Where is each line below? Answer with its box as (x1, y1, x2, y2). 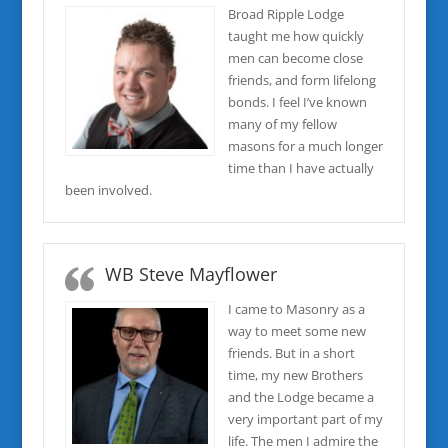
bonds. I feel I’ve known (227, 93, 367, 111)
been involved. (64, 181, 152, 199)
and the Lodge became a (227, 388, 374, 406)
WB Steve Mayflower (104, 262, 277, 286)
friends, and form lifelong (227, 71, 376, 89)
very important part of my (227, 410, 383, 428)
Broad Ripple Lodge (227, 5, 344, 23)
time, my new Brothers (227, 366, 363, 384)
